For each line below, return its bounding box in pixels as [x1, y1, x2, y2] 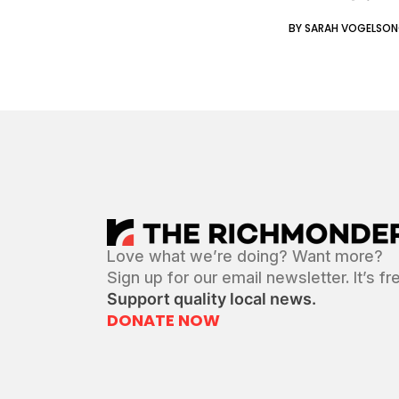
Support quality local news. [107, 289, 316, 308]
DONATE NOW [107, 309, 220, 331]
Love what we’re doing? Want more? [107, 247, 383, 265]
